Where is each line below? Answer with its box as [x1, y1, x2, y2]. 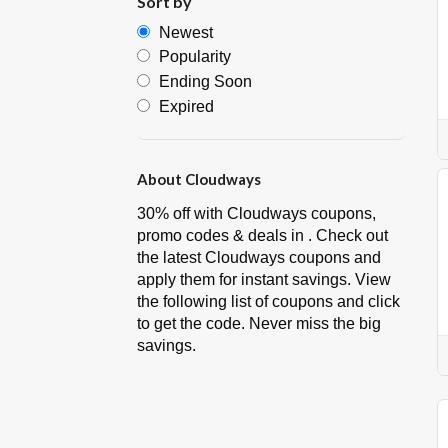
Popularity [159, 48, 231, 66]
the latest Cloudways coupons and [137, 249, 381, 267]
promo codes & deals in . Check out [137, 227, 388, 245]
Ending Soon [159, 73, 252, 91]
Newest [159, 23, 213, 41]
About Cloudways [137, 170, 261, 189]
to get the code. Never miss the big [137, 315, 381, 333]
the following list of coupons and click [137, 293, 400, 311]
